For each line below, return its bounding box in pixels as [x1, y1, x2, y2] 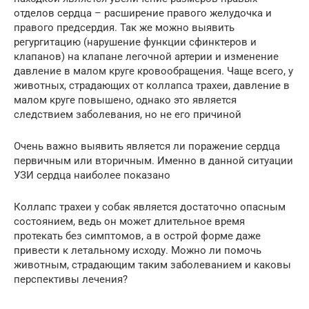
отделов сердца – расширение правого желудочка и [14, 6, 272, 19]
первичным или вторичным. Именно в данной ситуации [14, 154, 293, 167]
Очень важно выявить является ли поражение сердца [14, 139, 280, 152]
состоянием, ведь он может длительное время [14, 215, 245, 228]
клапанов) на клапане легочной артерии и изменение [14, 50, 279, 63]
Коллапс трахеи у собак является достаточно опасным [14, 200, 286, 213]
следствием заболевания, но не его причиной [14, 108, 241, 121]
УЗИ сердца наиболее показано [14, 168, 170, 181]
